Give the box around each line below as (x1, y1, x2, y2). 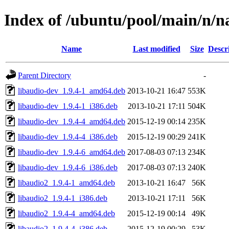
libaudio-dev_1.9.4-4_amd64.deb (18, 117, 125, 126)
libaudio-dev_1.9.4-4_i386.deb (18, 132, 118, 141)
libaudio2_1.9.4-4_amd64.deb (18, 209, 115, 218)
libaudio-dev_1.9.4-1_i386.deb (18, 101, 118, 110)
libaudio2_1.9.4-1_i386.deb (18, 193, 107, 202)
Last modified (132, 44, 180, 53)
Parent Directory (18, 71, 71, 80)
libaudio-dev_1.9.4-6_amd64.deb (18, 147, 125, 156)
